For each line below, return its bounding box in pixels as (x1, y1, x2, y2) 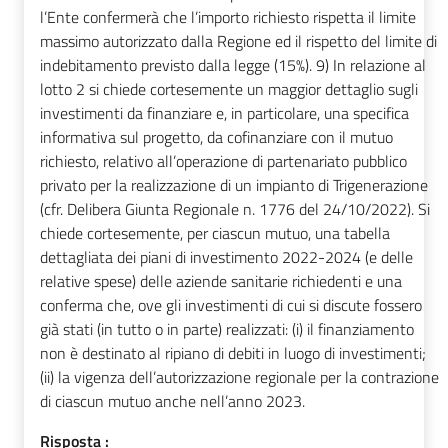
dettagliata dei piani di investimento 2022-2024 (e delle (40, 245, 413, 270)
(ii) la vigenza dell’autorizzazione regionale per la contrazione (40, 365, 439, 390)
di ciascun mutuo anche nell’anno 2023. (40, 389, 305, 414)
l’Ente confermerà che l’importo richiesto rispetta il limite (40, 5, 416, 30)
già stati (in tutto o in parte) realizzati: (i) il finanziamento (40, 317, 414, 342)
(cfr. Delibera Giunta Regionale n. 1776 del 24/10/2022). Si (40, 197, 430, 222)
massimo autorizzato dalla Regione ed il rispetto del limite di (40, 29, 437, 54)
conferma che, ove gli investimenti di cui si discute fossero (40, 293, 422, 318)
